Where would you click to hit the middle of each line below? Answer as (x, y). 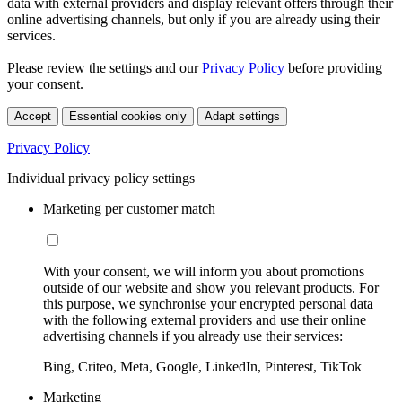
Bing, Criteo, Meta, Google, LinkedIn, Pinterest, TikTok (202, 366)
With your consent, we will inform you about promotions (204, 271)
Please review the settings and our (105, 67)
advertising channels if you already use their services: (193, 336)
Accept (33, 116)
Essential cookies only (128, 116)
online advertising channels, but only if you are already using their (193, 19)
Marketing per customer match (129, 208)
